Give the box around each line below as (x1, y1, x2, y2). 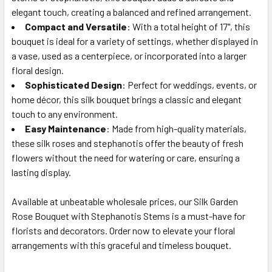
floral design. (12, 64, 64, 76)
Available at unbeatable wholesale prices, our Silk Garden (12, 195, 238, 207)
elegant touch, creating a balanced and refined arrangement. (12, 5, 251, 18)
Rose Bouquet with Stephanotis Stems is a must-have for (12, 209, 245, 222)
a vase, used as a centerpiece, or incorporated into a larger (12, 49, 246, 61)
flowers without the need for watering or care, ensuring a (12, 151, 240, 163)
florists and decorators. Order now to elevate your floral (12, 224, 235, 236)
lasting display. (12, 166, 71, 178)
